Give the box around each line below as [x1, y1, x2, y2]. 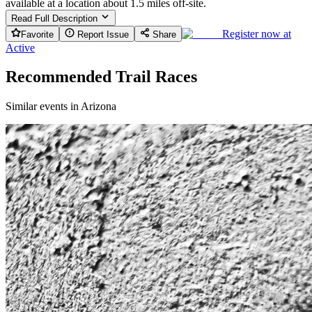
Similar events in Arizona [6, 100, 116, 113]
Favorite [21, 29, 54, 40]
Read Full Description [11, 13, 100, 24]
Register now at [222, 27, 291, 40]
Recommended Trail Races [6, 68, 197, 86]
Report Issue [75, 29, 129, 40]
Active [6, 41, 35, 54]
